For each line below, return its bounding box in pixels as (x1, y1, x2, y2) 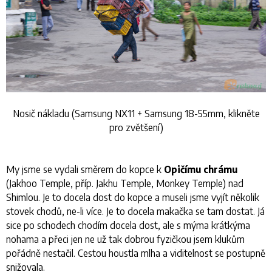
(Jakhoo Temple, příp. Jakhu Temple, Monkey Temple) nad (6, 177, 243, 189)
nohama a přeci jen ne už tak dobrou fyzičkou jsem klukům (6, 233, 245, 245)
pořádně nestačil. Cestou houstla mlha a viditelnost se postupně (6, 247, 265, 259)
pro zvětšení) (109, 121, 163, 134)
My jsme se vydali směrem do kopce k (6, 163, 164, 175)
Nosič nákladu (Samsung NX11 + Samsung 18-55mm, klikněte (12, 107, 260, 120)
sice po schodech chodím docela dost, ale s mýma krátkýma (6, 219, 250, 231)
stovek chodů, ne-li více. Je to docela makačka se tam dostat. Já (6, 205, 265, 217)
